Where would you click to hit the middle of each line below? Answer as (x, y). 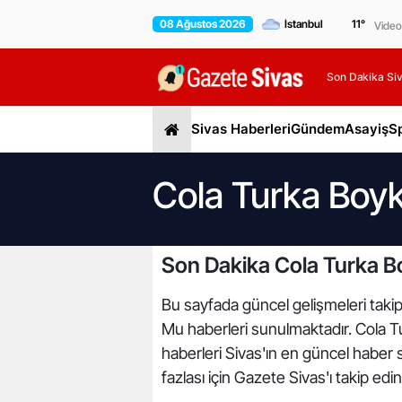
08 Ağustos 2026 (203, 24)
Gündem (318, 129)
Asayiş (367, 129)
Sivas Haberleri (241, 129)
